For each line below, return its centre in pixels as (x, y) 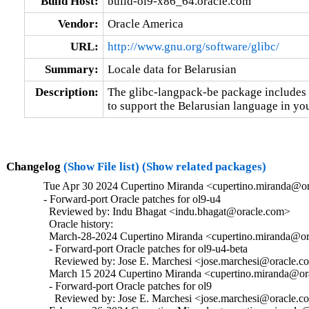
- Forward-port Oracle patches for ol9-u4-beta (146, 249)
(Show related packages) (204, 166)
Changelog (34, 166)
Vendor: (78, 23)
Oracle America (145, 23)
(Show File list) (101, 166)
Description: (67, 92)
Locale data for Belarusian (172, 69)
